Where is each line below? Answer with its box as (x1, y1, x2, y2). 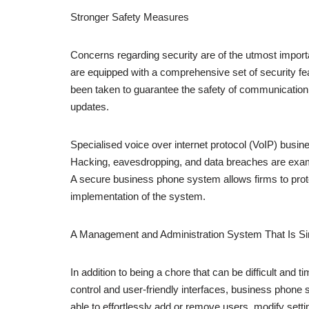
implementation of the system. (70, 190, 206, 203)
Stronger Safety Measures (70, 11, 189, 23)
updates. (70, 101, 109, 113)
